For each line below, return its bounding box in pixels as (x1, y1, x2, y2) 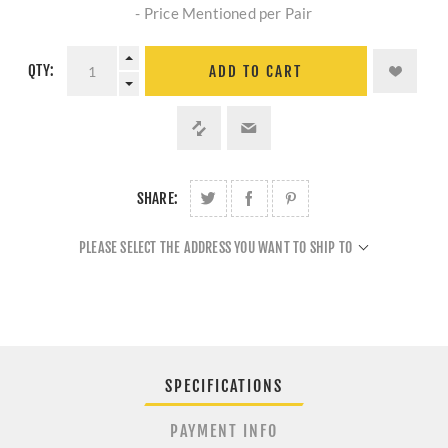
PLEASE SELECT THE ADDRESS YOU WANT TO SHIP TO (79, 239, 352, 257)
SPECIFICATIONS (165, 376, 283, 397)
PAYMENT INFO (170, 421, 278, 442)
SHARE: (136, 189, 179, 209)
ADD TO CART (209, 61, 303, 81)
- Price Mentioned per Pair (135, 4, 313, 23)
